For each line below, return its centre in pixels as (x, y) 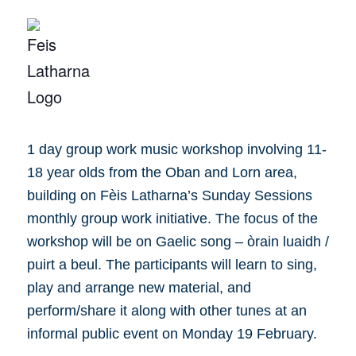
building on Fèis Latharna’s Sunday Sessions (169, 195)
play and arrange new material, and (139, 288)
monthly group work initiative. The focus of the (172, 219)
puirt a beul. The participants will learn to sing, (172, 265)
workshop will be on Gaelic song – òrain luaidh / (178, 242)
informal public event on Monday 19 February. (172, 334)
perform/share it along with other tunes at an (166, 311)
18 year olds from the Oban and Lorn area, (162, 172)
